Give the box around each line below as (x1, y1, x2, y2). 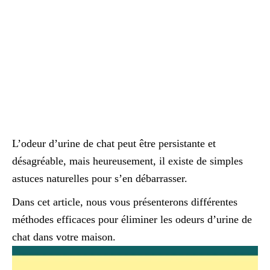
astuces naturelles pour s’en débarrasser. (12, 172, 187, 184)
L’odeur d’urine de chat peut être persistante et (12, 137, 216, 149)
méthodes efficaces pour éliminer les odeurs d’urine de (12, 213, 252, 225)
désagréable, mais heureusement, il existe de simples (12, 155, 243, 167)
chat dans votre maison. (12, 231, 116, 243)
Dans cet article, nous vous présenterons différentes (12, 196, 237, 208)
